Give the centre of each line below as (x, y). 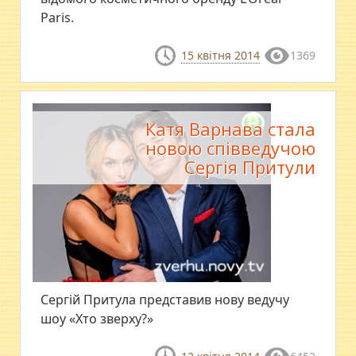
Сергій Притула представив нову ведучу (165, 299)
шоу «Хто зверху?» (97, 318)
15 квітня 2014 (220, 56)
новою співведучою (230, 147)
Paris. (58, 18)
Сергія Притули (250, 166)
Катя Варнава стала (230, 128)
